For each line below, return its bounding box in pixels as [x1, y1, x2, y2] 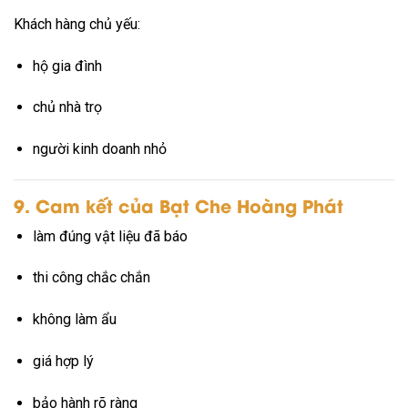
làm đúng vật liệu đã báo [32, 227, 188, 245]
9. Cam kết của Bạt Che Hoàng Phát [14, 191, 343, 218]
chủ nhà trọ [32, 98, 102, 117]
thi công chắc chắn [32, 269, 150, 287]
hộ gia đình [32, 56, 102, 75]
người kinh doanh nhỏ [32, 140, 167, 158]
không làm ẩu [32, 311, 117, 329]
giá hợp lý [32, 352, 94, 370]
